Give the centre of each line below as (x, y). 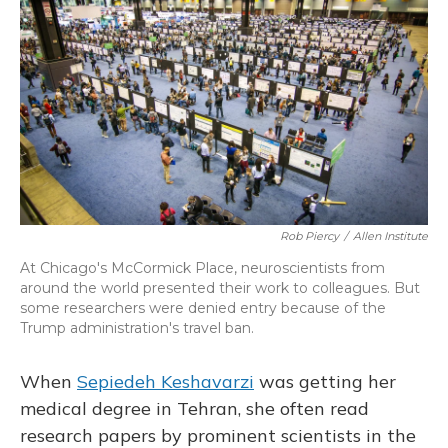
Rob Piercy (309, 236)
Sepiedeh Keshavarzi (165, 381)
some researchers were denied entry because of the (203, 308)
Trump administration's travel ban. (137, 328)
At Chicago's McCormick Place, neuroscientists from (202, 268)
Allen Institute (390, 236)
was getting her (325, 381)
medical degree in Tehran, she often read (194, 408)
